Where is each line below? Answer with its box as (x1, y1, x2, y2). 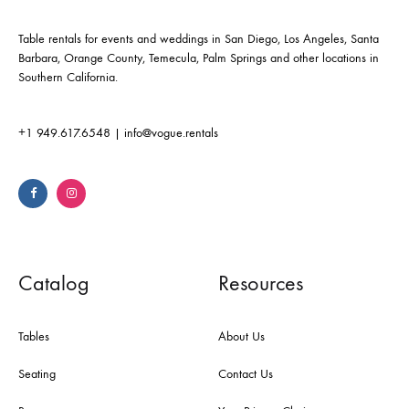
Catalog (18, 270, 89, 297)
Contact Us (218, 366, 273, 383)
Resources (218, 270, 303, 297)
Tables (18, 329, 49, 345)
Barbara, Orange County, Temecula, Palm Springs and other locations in (18, 50, 379, 67)
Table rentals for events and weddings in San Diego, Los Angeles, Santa (18, 31, 379, 47)
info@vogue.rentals (124, 125, 218, 142)
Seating (18, 366, 56, 383)
